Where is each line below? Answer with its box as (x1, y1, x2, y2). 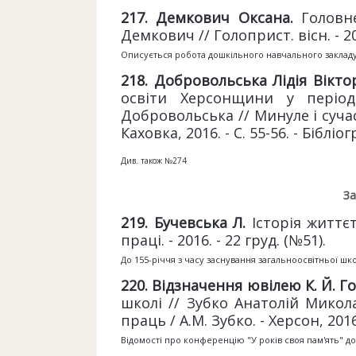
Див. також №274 (121, 155, 187, 166)
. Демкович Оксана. (145, 8, 301, 27)
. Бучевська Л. (145, 213, 252, 232)
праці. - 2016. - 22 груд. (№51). (121, 230, 326, 250)
